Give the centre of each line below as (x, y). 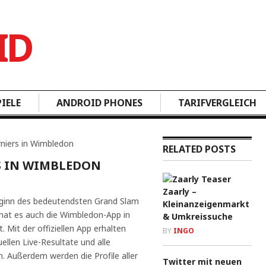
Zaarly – (180, 191)
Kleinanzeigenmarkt (206, 204)
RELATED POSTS (199, 149)
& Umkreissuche (198, 216)
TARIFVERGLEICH (217, 103)
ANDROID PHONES (99, 103)
